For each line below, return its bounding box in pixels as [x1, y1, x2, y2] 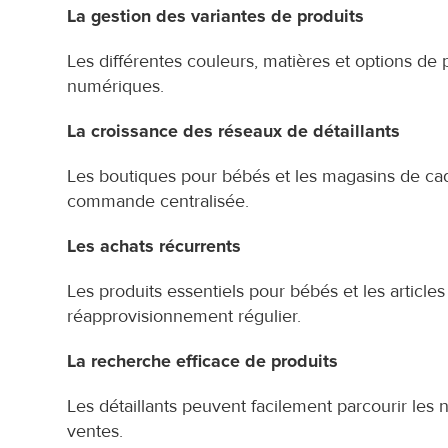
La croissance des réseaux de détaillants [67, 121, 401, 142]
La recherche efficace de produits [67, 351, 339, 372]
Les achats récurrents [67, 236, 242, 257]
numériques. [67, 76, 165, 97]
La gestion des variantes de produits [67, 6, 365, 27]
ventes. [67, 421, 124, 442]
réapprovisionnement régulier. [67, 306, 302, 327]
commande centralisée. [67, 191, 250, 212]
